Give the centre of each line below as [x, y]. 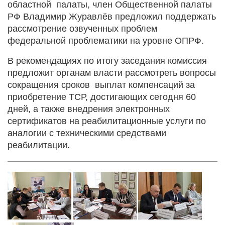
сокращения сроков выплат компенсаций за [101, 85]
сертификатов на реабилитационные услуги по [107, 121]
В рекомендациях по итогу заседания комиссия [107, 61]
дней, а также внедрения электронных [89, 109]
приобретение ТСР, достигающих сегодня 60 [102, 97]
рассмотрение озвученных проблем [82, 28]
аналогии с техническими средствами [87, 133]
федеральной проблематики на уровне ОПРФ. [106, 40]
